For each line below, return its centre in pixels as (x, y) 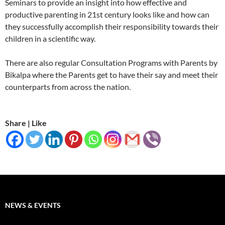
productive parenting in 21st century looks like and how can (107, 14)
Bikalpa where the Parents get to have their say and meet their (111, 74)
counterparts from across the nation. (68, 86)
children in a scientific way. (50, 38)
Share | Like (26, 123)
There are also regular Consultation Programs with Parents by (111, 62)
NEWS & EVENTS (33, 205)
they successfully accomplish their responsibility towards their (112, 26)
